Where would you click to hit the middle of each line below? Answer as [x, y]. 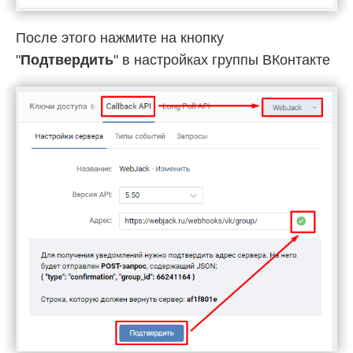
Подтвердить [67, 59]
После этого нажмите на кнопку [120, 37]
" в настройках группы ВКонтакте [222, 59]
